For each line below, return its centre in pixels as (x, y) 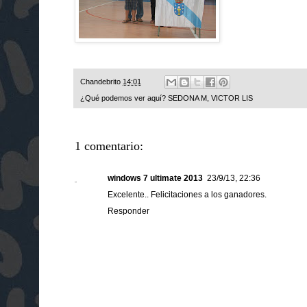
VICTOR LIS (232, 98)
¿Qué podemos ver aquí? (124, 98)
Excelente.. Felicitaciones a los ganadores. (187, 195)
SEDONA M (187, 98)
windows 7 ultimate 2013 (155, 179)
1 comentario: (109, 146)
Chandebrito (101, 82)
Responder (128, 211)
